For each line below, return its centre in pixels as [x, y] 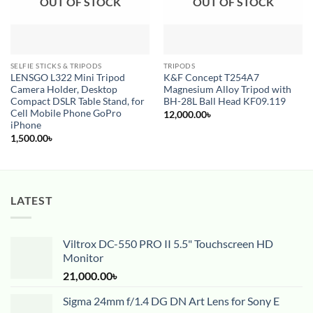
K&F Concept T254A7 [211, 78]
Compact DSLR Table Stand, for [77, 102]
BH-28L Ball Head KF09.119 [224, 102]
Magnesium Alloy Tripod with [227, 90]
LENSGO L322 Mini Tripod [67, 78]
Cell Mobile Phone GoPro [66, 114]
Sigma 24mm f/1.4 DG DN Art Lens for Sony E [171, 300]
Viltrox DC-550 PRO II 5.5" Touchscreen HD [168, 243]
